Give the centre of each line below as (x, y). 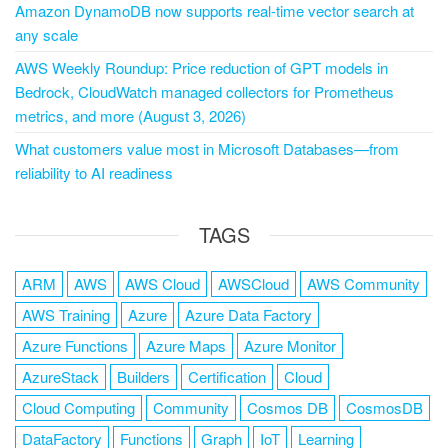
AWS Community (363, 283)
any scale (46, 34)
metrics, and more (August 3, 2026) (130, 115)
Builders (143, 376)
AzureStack (60, 376)
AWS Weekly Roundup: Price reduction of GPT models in (201, 67)
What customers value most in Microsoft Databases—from (207, 148)
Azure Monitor (290, 345)
